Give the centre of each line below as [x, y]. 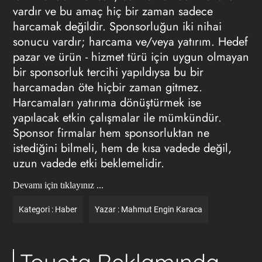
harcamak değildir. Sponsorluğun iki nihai [117, 27]
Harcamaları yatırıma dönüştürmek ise [107, 103]
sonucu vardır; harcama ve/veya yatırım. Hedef [130, 42]
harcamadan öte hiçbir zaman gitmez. [107, 87]
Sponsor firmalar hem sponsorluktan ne [111, 133]
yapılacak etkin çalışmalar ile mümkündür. [117, 118]
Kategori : [37, 209]
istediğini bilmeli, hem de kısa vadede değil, [122, 148]
